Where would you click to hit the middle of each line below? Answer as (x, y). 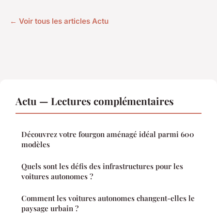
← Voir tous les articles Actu (59, 21)
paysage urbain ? (50, 208)
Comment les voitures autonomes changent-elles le (108, 198)
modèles (36, 144)
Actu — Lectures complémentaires (95, 101)
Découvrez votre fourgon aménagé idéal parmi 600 (108, 134)
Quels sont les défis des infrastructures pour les (102, 166)
